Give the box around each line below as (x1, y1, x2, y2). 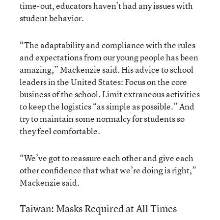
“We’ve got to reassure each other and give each (20, 152, 193, 164)
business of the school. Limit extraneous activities (20, 88, 200, 100)
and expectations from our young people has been (20, 51, 198, 63)
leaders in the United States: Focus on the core (20, 76, 187, 87)
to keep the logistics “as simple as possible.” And (20, 100, 194, 112)
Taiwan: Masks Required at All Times (20, 201, 177, 215)
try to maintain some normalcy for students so (20, 112, 185, 124)
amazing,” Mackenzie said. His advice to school (20, 63, 193, 75)
